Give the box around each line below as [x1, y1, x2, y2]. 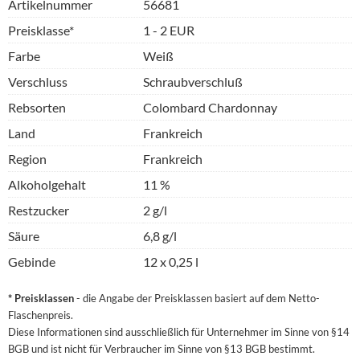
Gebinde [8, 253, 55, 269]
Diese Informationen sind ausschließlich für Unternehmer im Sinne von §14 [8, 325, 350, 338]
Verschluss [8, 73, 67, 89]
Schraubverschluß [143, 73, 243, 89]
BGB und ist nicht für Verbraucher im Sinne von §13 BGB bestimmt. [8, 342, 315, 355]
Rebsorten [8, 99, 66, 115]
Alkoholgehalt [8, 176, 86, 192]
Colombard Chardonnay [143, 99, 277, 115]
